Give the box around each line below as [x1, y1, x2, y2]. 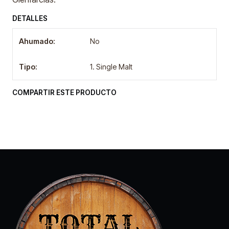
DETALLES [12, 14, 48, 22]
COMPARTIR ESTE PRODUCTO [12, 88, 117, 97]
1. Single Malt [90, 62, 133, 71]
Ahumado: [19, 37, 55, 45]
